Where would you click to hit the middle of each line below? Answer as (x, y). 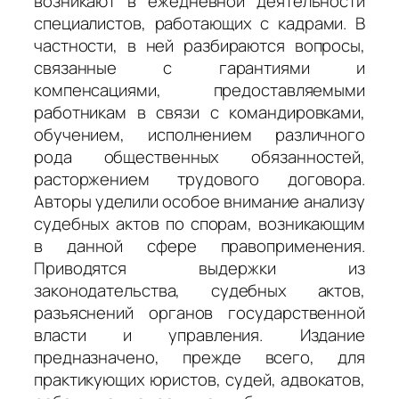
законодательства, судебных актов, (199, 290)
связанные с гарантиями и (199, 67)
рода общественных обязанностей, (199, 156)
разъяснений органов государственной (199, 312)
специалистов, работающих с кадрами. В (199, 23)
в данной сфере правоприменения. (199, 245)
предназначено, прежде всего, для (199, 357)
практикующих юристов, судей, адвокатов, (199, 379)
